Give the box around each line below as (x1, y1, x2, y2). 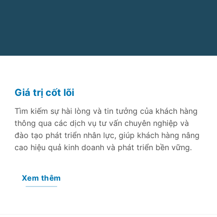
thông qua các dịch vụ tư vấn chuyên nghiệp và (15, 118, 189, 128)
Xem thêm (21, 173, 61, 183)
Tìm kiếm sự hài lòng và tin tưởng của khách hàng (15, 106, 198, 116)
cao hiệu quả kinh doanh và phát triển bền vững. (15, 142, 192, 152)
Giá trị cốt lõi (15, 86, 74, 98)
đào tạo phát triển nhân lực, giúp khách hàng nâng (15, 130, 200, 140)
